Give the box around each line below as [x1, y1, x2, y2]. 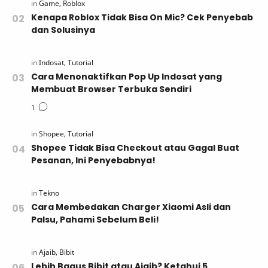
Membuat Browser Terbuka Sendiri [31, 83, 191, 95]
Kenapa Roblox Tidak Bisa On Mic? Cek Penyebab [31, 11, 253, 23]
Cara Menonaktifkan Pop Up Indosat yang [31, 70, 222, 83]
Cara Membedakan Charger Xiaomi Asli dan [31, 200, 231, 213]
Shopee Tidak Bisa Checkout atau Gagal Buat [31, 141, 239, 154]
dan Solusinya [31, 23, 95, 36]
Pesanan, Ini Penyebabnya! [31, 154, 156, 166]
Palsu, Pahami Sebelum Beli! [31, 213, 159, 226]
